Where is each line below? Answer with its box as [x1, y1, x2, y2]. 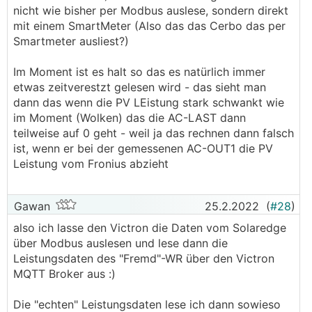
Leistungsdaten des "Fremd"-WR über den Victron [13, 251, 274, 265]
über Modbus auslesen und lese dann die [13, 236, 228, 250]
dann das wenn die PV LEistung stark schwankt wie [13, 95, 284, 109]
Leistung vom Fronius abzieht [13, 157, 169, 171]
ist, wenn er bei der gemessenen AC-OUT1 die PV [13, 141, 273, 155]
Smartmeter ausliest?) [13, 34, 129, 48]
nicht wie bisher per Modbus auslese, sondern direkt [13, 3, 288, 17]
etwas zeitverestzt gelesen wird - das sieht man [13, 80, 266, 94]
